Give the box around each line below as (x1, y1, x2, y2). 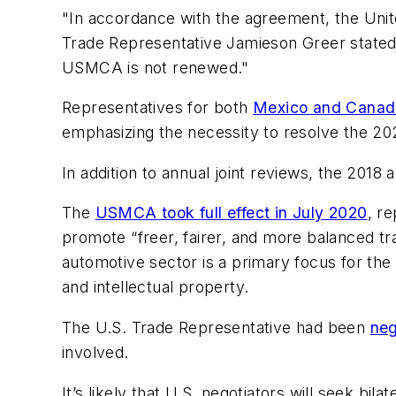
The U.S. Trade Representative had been (62, 318, 370, 338)
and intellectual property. (62, 278, 249, 297)
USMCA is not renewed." (62, 57, 249, 77)
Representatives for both (62, 98, 253, 118)
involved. (62, 343, 129, 362)
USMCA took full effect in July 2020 (95, 203, 368, 223)
